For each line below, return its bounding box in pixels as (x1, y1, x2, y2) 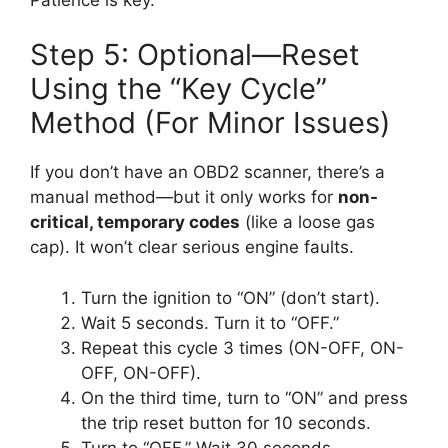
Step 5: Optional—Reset (30, 37, 360, 73)
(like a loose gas (240, 212, 375, 233)
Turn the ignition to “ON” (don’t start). (81, 287, 380, 308)
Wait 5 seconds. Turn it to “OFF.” (81, 312, 339, 333)
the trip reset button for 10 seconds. (81, 412, 371, 433)
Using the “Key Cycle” (30, 71, 327, 107)
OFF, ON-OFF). (81, 362, 201, 383)
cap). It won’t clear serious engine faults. (30, 237, 354, 258)
